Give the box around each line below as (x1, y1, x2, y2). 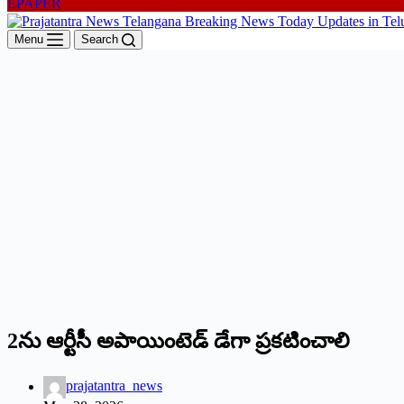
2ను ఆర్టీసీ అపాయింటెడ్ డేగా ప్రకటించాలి (7, 328, 350, 353)
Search (81, 32, 118, 46)
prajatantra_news (66, 378, 162, 394)
